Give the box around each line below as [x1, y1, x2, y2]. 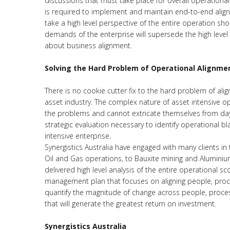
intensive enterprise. [45, 131, 111, 141]
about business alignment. [45, 41, 132, 50]
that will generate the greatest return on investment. [45, 199, 216, 208]
